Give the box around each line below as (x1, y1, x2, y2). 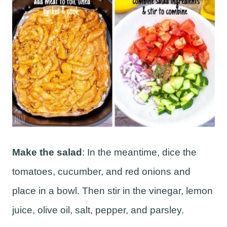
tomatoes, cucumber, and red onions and (12, 166, 191, 177)
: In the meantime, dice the (82, 146, 197, 158)
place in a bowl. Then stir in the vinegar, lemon (12, 185, 213, 196)
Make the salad (12, 146, 82, 158)
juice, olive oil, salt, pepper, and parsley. (12, 204, 186, 215)
